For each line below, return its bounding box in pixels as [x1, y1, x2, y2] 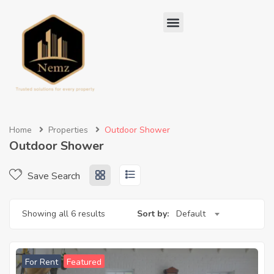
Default [176, 208, 206, 220]
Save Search [25, 169, 80, 183]
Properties [48, 124, 88, 136]
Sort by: [137, 208, 169, 220]
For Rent [25, 256, 58, 268]
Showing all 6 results [22, 208, 105, 220]
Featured [67, 256, 102, 268]
